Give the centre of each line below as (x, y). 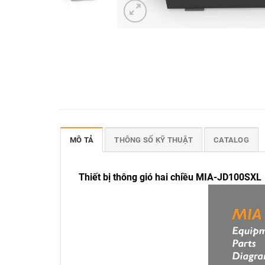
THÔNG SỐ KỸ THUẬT (153, 140)
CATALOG (231, 140)
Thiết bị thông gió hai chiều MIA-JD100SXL (170, 177)
